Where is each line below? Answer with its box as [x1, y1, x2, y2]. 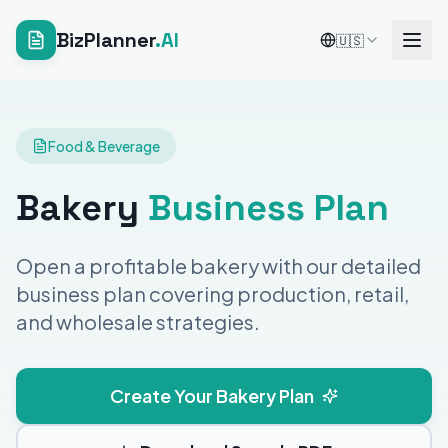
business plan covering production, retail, [16, 281, 409, 306]
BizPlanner [56, 27, 155, 53]
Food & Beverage [48, 137, 160, 155]
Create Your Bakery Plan [110, 384, 314, 407]
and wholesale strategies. [16, 309, 260, 334]
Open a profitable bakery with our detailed [16, 253, 421, 278]
